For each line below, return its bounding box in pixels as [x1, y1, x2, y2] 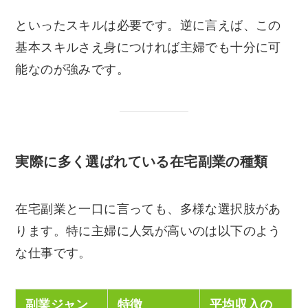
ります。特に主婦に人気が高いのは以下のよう [15, 224, 281, 239]
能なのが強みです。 [15, 62, 130, 76]
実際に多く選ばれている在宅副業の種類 [15, 153, 268, 169]
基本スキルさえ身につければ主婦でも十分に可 [15, 40, 281, 54]
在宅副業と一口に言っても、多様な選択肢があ [15, 202, 281, 217]
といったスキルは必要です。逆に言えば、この [15, 18, 281, 32]
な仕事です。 [15, 246, 91, 261]
